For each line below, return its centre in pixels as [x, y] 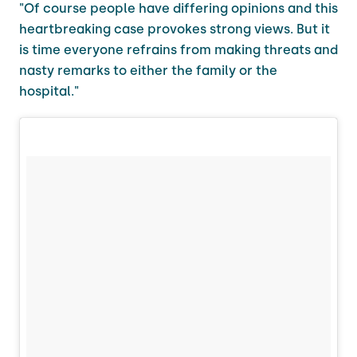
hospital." [49, 91]
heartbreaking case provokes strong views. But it [175, 29]
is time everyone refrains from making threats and [178, 49]
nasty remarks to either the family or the [148, 70]
